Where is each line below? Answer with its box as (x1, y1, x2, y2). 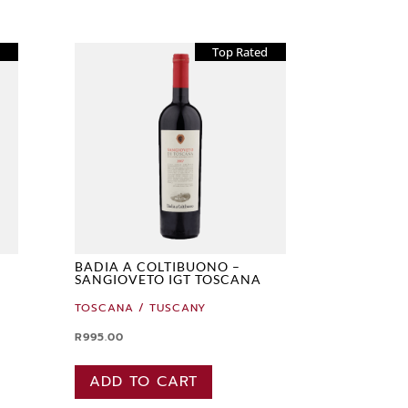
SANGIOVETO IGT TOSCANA (74, 271, 261, 288)
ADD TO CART (88, 371, 198, 393)
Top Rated (212, 44, 269, 61)
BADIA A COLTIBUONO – (74, 259, 240, 275)
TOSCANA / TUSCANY (74, 300, 206, 317)
